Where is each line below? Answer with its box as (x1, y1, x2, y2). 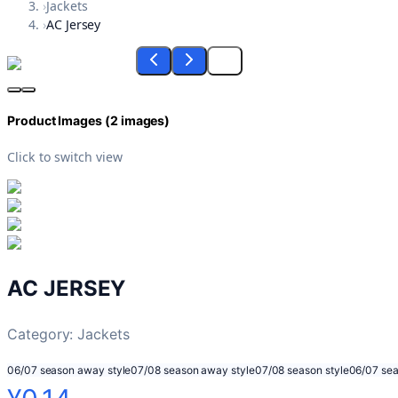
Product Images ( (7, 113, 110, 129)
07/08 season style (254, 362, 349, 377)
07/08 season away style (131, 362, 255, 377)
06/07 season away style (7, 362, 131, 377)
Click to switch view (7, 147, 123, 165)
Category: (7, 324, 78, 343)
